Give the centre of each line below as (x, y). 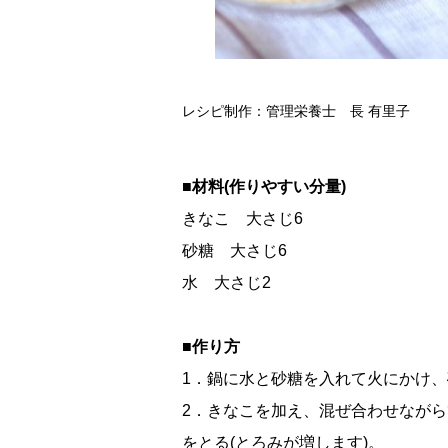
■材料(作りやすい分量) (264, 186)
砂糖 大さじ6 (234, 250)
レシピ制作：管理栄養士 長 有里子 (296, 110)
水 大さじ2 (226, 282)
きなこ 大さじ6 (242, 218)
